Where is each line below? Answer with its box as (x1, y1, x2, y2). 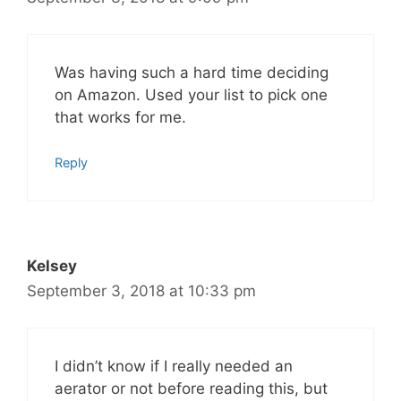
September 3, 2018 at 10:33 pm (27, 282, 256, 301)
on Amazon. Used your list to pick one (55, 85, 328, 104)
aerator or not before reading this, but (55, 379, 328, 397)
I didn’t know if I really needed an (55, 356, 293, 375)
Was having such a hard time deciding (55, 63, 328, 81)
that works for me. (55, 107, 186, 126)
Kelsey (27, 257, 77, 276)
